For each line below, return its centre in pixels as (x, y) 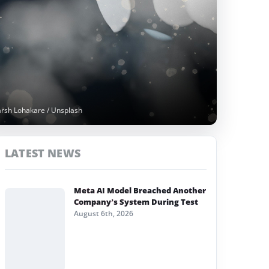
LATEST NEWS (43, 153)
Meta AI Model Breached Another (140, 190)
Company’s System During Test (136, 202)
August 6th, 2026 (104, 213)
